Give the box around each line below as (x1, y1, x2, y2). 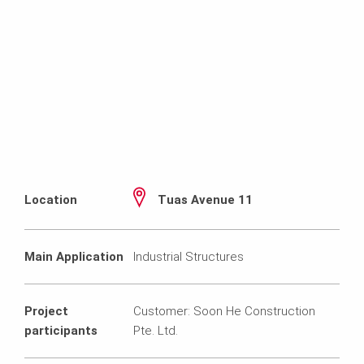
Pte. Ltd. (133, 323, 179, 338)
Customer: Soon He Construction (133, 303, 316, 318)
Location (24, 192, 77, 207)
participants (24, 323, 97, 338)
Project (24, 303, 68, 318)
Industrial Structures (133, 249, 245, 264)
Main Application (24, 249, 123, 264)
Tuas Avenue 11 (158, 192, 253, 207)
